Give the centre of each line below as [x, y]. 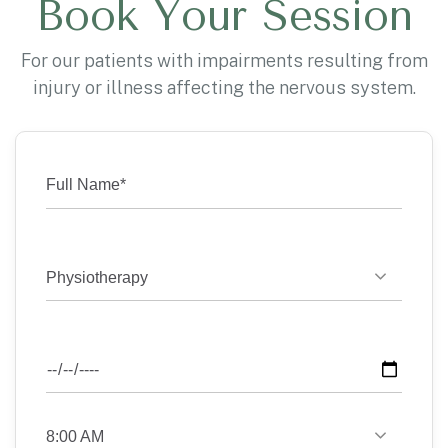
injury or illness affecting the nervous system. [224, 87]
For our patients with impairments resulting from [224, 60]
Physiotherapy [97, 277]
